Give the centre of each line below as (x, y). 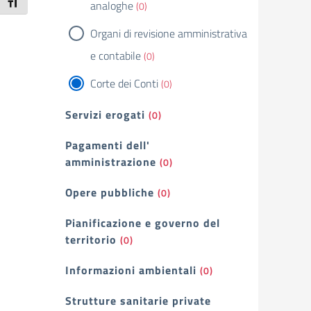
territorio (91, 239)
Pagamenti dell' (108, 145)
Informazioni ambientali (131, 270)
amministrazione (111, 162)
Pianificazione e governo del (143, 223)
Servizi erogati (105, 115)
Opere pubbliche (110, 192)
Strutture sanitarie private (138, 301)
